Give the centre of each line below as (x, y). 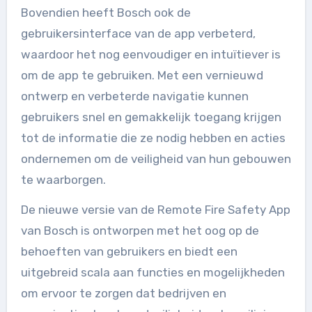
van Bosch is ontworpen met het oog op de (140, 230)
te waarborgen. (63, 179)
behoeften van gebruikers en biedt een (129, 251)
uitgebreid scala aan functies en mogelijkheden (153, 272)
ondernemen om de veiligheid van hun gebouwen (156, 158)
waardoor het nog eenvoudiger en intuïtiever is (150, 54)
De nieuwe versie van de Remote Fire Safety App (155, 209)
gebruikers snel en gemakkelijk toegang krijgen (151, 117)
